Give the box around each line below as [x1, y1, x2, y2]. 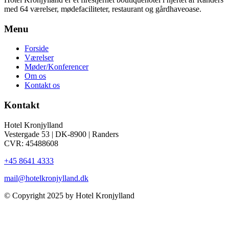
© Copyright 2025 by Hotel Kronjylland [4, 191, 134, 200]
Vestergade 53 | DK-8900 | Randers [4, 129, 119, 139]
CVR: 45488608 [4, 139, 58, 148]
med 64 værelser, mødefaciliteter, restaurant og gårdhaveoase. [4, 5, 201, 14]
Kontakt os [25, 81, 60, 90]
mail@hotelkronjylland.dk [4, 173, 88, 182]
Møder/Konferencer [25, 62, 88, 72]
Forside [25, 44, 49, 53]
